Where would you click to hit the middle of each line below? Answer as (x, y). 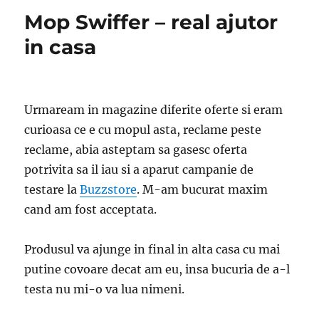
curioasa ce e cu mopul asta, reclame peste (143, 129)
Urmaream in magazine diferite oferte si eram (154, 109)
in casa (61, 47)
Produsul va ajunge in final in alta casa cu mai (152, 249)
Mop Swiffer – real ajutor (151, 22)
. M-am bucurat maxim (203, 189)
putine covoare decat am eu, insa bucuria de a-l (157, 269)
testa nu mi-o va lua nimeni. (105, 289)
